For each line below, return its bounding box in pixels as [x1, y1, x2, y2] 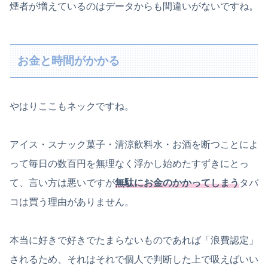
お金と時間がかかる [17, 54, 120, 67]
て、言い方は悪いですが [10, 178, 115, 188]
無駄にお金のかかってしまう [115, 178, 239, 188]
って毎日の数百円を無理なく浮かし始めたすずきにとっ [10, 159, 249, 169]
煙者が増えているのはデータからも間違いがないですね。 [10, 1, 258, 12]
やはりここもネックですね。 [10, 101, 134, 112]
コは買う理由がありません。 [10, 197, 134, 208]
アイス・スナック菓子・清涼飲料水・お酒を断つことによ [10, 139, 258, 150]
